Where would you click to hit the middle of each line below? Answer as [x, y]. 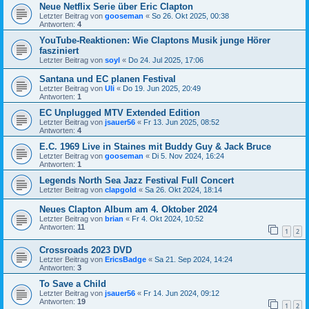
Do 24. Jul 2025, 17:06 [166, 60]
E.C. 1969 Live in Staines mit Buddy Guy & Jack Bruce [155, 147]
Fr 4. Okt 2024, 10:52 [168, 219]
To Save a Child [73, 283]
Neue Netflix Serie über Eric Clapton [116, 7]
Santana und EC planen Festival [108, 79]
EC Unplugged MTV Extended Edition [120, 113]
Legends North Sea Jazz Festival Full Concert [137, 181]
